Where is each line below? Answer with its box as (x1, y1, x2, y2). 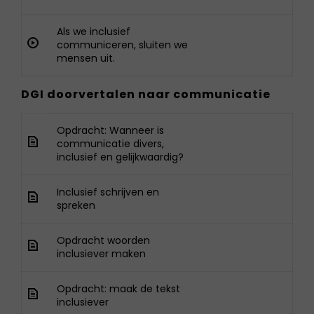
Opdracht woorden (57, 233, 150, 247)
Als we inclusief (57, 25, 130, 39)
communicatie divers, (57, 137, 164, 151)
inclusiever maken (57, 247, 146, 261)
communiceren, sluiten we (57, 38, 188, 52)
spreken (57, 198, 95, 212)
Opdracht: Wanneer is (57, 123, 164, 137)
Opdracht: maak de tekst (57, 282, 180, 296)
